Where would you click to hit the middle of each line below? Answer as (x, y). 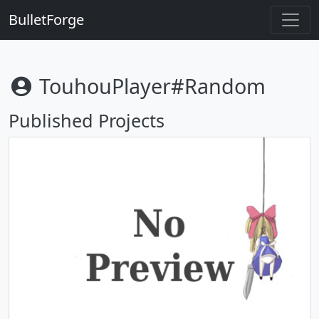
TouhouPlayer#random (150, 86)
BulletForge (46, 20)
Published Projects (87, 120)
